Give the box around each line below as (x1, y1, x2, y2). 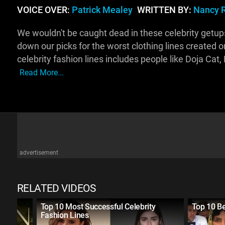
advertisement (19, 149, 58, 157)
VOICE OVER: (17, 5, 72, 16)
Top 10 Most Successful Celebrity (40, 202, 156, 212)
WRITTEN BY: (135, 5, 193, 16)
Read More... (19, 68, 64, 78)
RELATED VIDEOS (17, 182, 96, 195)
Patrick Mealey (71, 5, 133, 16)
